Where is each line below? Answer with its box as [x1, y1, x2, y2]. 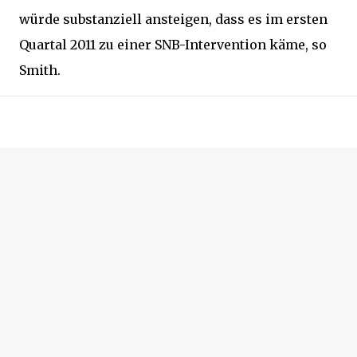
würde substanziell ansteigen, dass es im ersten [19, 11, 328, 27]
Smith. [19, 62, 61, 78]
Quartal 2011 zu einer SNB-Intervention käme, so [19, 37, 327, 53]
